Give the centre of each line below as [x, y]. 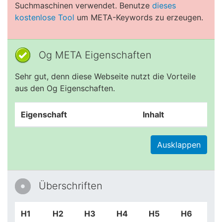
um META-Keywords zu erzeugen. [139, 17]
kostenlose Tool [45, 17]
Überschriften [71, 186]
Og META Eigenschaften [95, 55]
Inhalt [153, 114]
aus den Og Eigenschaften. [65, 88]
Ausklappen [179, 145]
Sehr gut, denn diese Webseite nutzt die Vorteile [105, 76]
